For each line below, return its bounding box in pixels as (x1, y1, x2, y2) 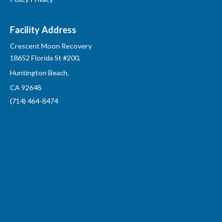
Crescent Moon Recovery (10, 42, 92, 51)
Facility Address (10, 24, 76, 36)
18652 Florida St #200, (10, 53, 82, 62)
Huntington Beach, (10, 68, 70, 77)
